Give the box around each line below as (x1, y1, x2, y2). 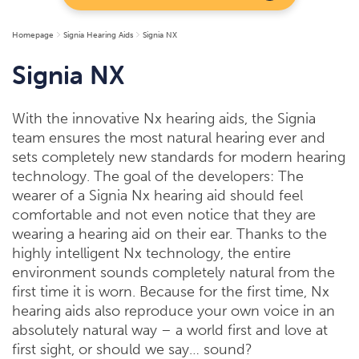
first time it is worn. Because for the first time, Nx (12, 283, 329, 301)
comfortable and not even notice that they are (12, 206, 316, 224)
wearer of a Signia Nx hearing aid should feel (12, 187, 303, 204)
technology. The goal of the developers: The (12, 167, 304, 185)
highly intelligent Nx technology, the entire (12, 244, 291, 262)
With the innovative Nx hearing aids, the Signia (12, 110, 316, 127)
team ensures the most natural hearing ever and (12, 129, 325, 147)
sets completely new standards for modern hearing (12, 148, 345, 166)
